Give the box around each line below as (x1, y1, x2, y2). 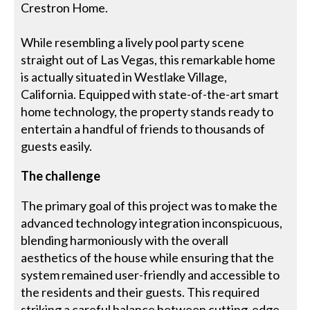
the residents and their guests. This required (21, 284, 260, 300)
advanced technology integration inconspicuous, (21, 215, 283, 230)
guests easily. (21, 138, 93, 154)
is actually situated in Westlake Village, (21, 69, 228, 84)
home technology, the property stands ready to (21, 103, 274, 119)
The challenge (21, 167, 101, 183)
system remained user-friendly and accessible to (21, 266, 280, 282)
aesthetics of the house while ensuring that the (21, 249, 275, 265)
